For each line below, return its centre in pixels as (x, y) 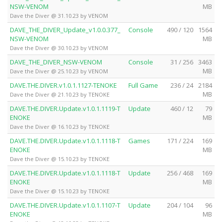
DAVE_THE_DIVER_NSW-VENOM (56, 62)
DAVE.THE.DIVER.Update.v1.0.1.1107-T (65, 205)
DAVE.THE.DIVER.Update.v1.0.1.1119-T (65, 108)
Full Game (143, 85)
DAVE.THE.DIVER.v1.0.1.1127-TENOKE (63, 85)
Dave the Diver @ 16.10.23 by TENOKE (60, 126)
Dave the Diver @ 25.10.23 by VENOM (59, 71)
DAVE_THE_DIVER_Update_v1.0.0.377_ (65, 29)
